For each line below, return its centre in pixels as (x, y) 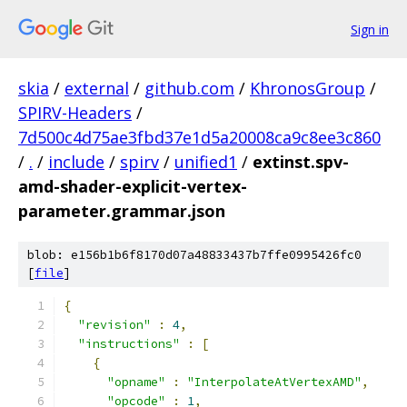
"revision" (114, 325)
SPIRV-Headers (75, 113)
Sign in (370, 29)
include (76, 162)
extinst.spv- (301, 162)
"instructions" (129, 344)
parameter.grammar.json (122, 211)
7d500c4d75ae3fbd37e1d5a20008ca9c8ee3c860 (199, 137)
